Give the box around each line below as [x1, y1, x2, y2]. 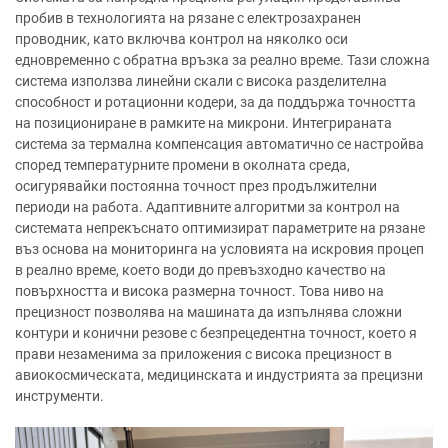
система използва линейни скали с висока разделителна [15, 73, 387, 89]
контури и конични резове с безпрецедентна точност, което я [15, 325, 417, 341]
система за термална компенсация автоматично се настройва [15, 136, 424, 152]
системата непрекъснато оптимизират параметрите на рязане [15, 220, 425, 236]
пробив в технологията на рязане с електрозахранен [15, 10, 361, 26]
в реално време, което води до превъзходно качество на [15, 262, 386, 278]
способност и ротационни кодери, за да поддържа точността [15, 94, 416, 110]
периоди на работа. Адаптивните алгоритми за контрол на [15, 199, 400, 215]
